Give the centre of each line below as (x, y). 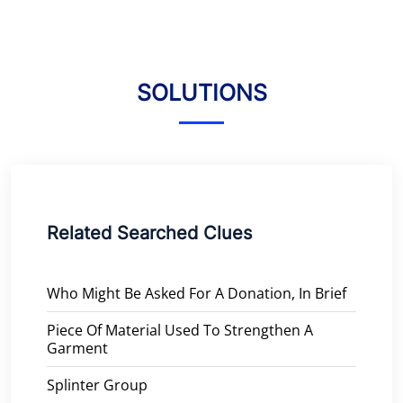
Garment (77, 348)
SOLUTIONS (201, 92)
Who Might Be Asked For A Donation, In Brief (197, 293)
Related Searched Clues (149, 233)
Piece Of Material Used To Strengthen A (180, 330)
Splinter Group (97, 385)
